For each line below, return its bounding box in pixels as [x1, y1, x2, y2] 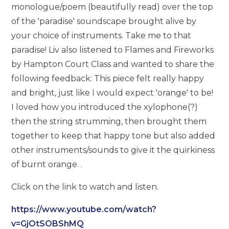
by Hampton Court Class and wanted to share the [11, 59, 215, 69]
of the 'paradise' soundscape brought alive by [11, 16, 197, 26]
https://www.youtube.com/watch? [11, 204, 157, 214]
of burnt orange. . [11, 159, 83, 169]
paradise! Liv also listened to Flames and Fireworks [11, 45, 214, 55]
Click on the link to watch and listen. [11, 182, 159, 192]
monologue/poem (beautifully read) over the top [11, 2, 214, 12]
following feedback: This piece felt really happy [11, 74, 204, 83]
